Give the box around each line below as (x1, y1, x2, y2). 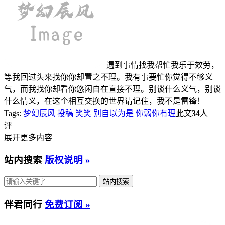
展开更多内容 (4, 133, 52, 142)
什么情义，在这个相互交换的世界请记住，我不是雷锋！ (4, 96, 205, 105)
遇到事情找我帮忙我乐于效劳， (106, 60, 219, 69)
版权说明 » (45, 154, 90, 165)
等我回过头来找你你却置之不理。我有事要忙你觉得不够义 (4, 72, 213, 81)
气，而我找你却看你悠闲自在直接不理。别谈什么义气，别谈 (4, 84, 221, 93)
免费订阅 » (45, 199, 90, 210)
